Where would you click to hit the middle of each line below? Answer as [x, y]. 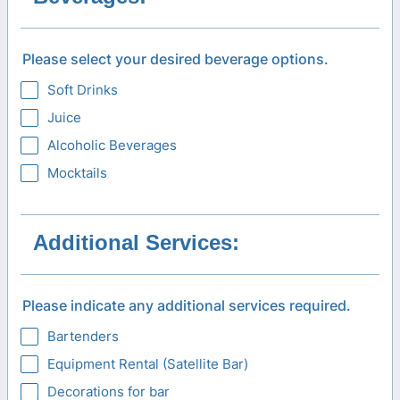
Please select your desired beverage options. [175, 59]
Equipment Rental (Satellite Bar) [148, 364]
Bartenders [83, 336]
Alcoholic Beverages [112, 145]
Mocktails [77, 173]
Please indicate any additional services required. [187, 305]
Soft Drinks [83, 90]
